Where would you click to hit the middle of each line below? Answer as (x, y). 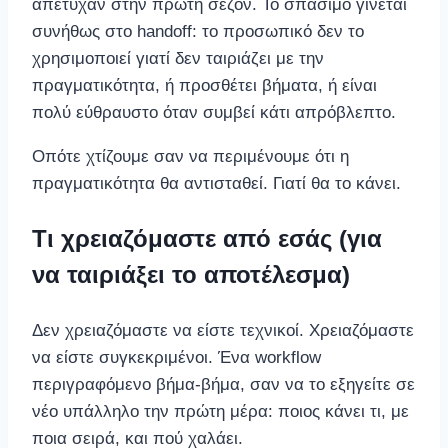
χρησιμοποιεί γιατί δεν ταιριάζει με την (178, 58)
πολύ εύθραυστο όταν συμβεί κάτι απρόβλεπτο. (214, 112)
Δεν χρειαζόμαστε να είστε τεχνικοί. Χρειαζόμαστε (223, 330)
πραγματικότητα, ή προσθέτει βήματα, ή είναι (204, 85)
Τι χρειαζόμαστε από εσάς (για (207, 238)
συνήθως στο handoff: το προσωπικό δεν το (198, 31)
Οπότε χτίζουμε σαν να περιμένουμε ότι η (190, 156)
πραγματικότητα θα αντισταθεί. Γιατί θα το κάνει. (216, 183)
